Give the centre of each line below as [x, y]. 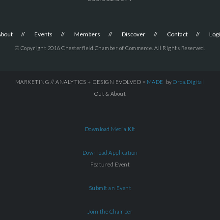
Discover [134, 34]
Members [87, 34]
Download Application [110, 152]
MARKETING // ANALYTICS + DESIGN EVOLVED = [81, 82]
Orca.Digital [188, 82]
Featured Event [110, 164]
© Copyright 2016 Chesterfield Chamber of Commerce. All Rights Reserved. [110, 48]
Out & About [110, 94]
